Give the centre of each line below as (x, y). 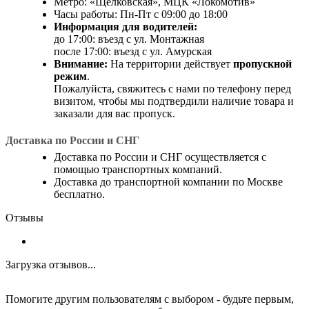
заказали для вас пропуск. (114, 113)
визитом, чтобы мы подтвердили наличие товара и (174, 101)
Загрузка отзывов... (51, 265)
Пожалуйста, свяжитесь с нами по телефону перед (172, 88)
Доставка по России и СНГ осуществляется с (160, 157)
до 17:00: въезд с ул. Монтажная (129, 39)
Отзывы (24, 218)
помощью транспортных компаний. (138, 170)
